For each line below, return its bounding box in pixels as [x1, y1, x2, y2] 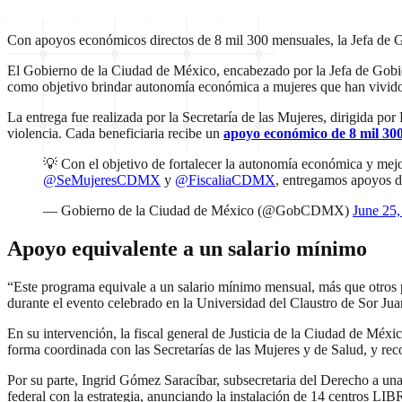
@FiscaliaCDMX [175, 172, 275, 188]
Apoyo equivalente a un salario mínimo [7, 236, 367, 260]
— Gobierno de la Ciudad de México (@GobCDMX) [43, 203, 353, 218]
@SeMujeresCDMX [43, 172, 161, 188]
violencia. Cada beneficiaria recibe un [7, 126, 223, 141]
